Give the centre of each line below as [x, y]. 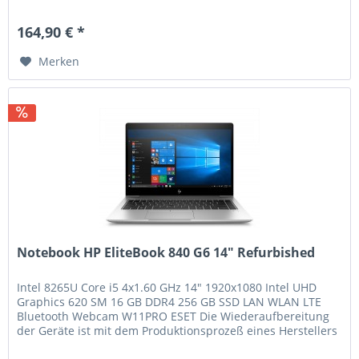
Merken [59, 61]
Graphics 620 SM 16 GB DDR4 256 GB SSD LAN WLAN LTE [169, 301]
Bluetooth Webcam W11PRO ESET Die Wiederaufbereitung [173, 316]
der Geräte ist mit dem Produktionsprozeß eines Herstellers [177, 330]
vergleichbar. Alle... [69, 345]
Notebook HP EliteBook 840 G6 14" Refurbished [166, 252]
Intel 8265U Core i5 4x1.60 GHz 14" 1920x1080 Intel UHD [167, 287]
